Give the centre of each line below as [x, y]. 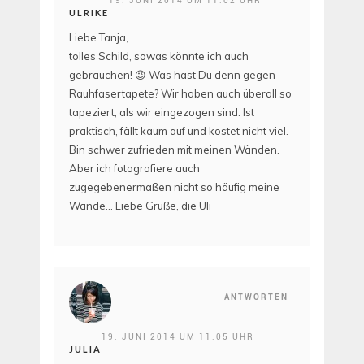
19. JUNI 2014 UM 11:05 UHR [178, 336]
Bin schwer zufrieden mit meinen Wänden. [174, 150]
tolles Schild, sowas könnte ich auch [159, 56]
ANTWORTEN [256, 296]
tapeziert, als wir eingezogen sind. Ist [162, 113]
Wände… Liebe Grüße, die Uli [140, 206]
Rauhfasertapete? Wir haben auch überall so [180, 94]
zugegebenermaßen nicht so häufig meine [174, 187]
